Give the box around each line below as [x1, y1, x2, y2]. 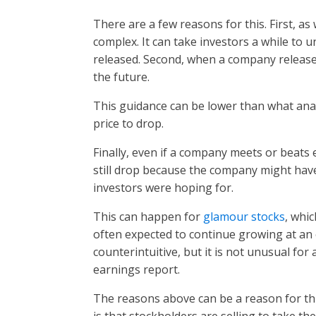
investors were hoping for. [93, 179, 236, 195]
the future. [93, 68, 152, 85]
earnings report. [93, 261, 183, 277]
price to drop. [93, 115, 166, 131]
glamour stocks [203, 208, 285, 224]
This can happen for [93, 208, 203, 224]
